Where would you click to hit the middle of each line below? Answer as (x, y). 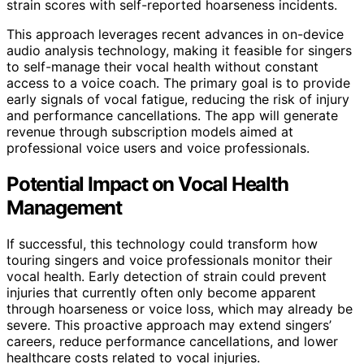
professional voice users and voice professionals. (158, 148)
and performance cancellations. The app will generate (172, 116)
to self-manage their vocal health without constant (162, 67)
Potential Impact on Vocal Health (147, 184)
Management (65, 208)
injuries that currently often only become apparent (161, 293)
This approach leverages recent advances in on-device (175, 35)
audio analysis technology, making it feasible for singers (179, 51)
